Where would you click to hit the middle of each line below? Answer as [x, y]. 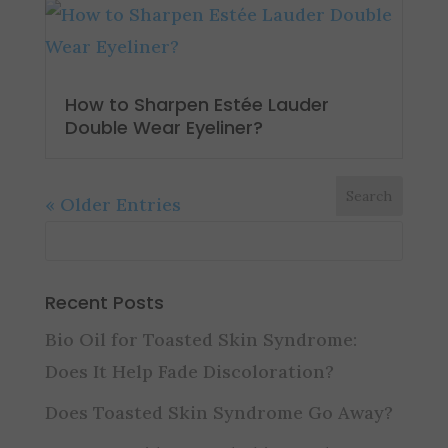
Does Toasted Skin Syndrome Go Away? [218, 412]
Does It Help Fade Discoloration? [189, 371]
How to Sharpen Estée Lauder [196, 104]
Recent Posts [104, 302]
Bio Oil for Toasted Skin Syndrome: [200, 339]
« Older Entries [112, 204]
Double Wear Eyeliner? [163, 127]
